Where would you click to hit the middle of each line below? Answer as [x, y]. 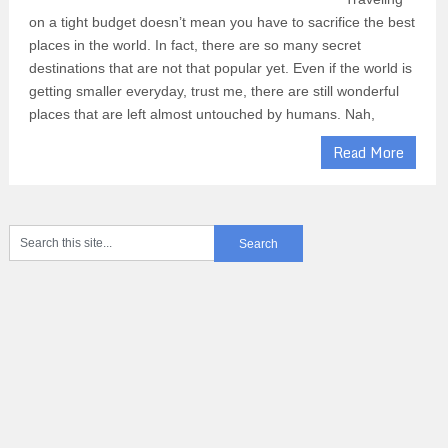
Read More [369, 153]
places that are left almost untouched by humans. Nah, [201, 114]
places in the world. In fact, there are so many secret [194, 45]
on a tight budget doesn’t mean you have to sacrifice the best [221, 22]
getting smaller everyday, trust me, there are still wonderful [213, 91]
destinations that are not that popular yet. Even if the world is [220, 68]
